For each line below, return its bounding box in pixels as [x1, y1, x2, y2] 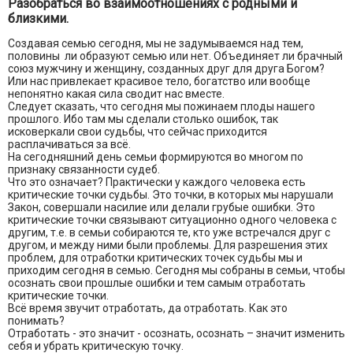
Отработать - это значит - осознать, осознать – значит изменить [8, 327, 345, 340]
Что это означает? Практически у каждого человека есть [8, 176, 306, 189]
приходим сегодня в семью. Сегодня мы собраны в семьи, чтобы [8, 264, 345, 277]
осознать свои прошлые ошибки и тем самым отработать [8, 277, 306, 290]
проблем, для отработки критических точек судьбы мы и [8, 251, 303, 265]
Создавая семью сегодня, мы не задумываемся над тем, [8, 37, 303, 50]
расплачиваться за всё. [8, 138, 131, 151]
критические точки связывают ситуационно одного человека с [8, 214, 336, 227]
